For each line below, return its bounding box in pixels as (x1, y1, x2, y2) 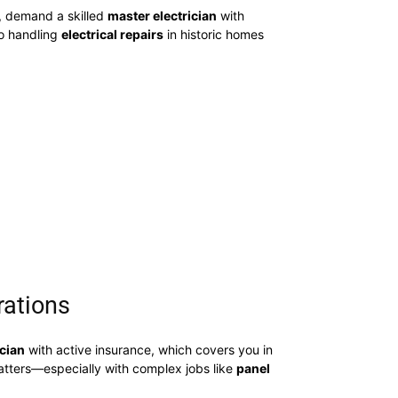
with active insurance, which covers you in (25, 342, 273, 357)
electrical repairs (61, 27, 163, 42)
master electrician (107, 8, 217, 23)
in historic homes (163, 27, 264, 42)
